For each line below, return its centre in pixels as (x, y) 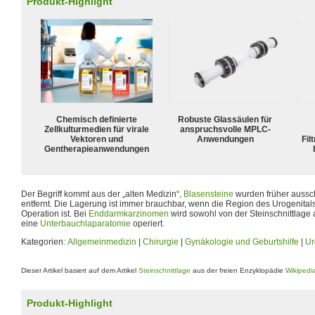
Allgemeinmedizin (102, 242)
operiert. (148, 223)
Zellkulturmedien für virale (96, 129)
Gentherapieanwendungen (96, 149)
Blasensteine (208, 194)
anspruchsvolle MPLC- (225, 129)
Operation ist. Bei (55, 213)
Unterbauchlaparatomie (85, 223)
